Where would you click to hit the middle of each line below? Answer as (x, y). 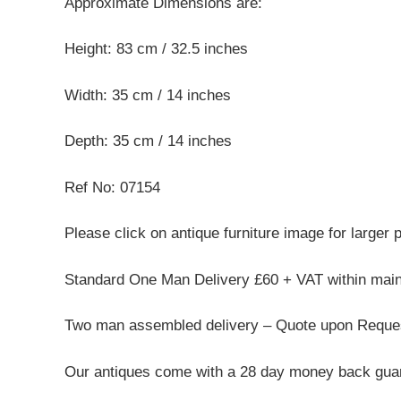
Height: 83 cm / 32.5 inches (156, 49)
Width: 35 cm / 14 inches (148, 95)
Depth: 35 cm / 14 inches (148, 141)
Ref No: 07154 (112, 187)
